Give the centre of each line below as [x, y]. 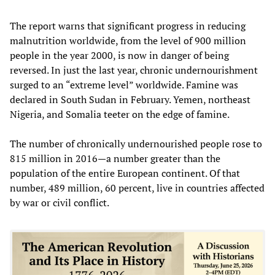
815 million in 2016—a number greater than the [115, 158]
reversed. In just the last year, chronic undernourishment [134, 70]
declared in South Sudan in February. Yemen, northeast [130, 99]
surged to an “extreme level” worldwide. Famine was [124, 84]
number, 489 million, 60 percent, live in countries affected [137, 188]
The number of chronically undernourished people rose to [136, 143]
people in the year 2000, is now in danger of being [119, 55]
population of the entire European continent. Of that [125, 173]
